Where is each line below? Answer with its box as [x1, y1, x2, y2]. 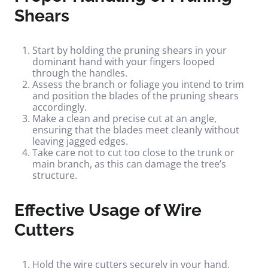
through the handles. [32, 66, 127, 80]
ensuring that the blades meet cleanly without [32, 123, 239, 136]
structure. [32, 169, 77, 182]
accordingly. [32, 100, 87, 114]
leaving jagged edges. [32, 135, 128, 148]
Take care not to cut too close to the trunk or [32, 146, 234, 159]
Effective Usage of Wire [14, 200, 202, 220]
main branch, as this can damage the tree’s [32, 157, 226, 170]
